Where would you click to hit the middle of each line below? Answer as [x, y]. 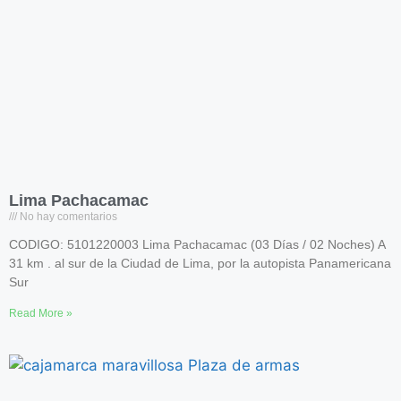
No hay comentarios [67, 217]
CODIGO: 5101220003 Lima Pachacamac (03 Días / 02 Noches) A [197, 244]
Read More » [41, 313]
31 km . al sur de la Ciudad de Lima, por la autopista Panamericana [200, 263]
